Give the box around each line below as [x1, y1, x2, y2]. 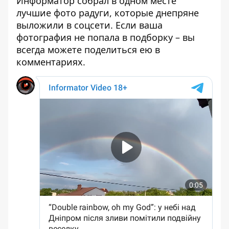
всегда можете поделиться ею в [16, 43, 160, 56]
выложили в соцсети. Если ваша [16, 19, 163, 31]
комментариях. [16, 56, 85, 68]
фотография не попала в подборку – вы [16, 31, 195, 43]
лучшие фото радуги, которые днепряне [16, 7, 199, 19]
